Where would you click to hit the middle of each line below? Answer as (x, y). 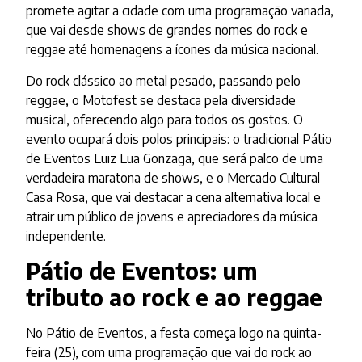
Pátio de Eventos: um (142, 270)
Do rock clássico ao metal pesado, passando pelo (164, 80)
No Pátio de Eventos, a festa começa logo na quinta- (174, 333)
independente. (66, 236)
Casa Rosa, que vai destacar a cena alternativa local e (174, 197)
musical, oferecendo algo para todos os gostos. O (165, 119)
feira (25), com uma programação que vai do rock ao (169, 352)
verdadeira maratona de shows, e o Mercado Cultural (173, 177)
